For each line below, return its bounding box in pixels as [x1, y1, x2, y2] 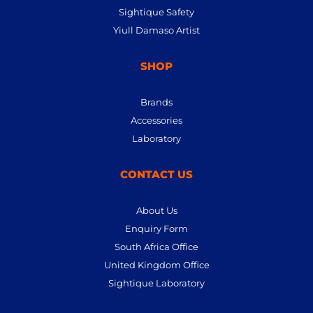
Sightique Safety [119, 6, 194, 17]
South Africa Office [115, 241, 198, 252]
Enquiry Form [125, 223, 188, 234]
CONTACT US [120, 168, 193, 181]
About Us [136, 205, 177, 216]
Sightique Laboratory [108, 277, 205, 289]
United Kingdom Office [103, 259, 210, 270]
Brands [140, 96, 173, 108]
